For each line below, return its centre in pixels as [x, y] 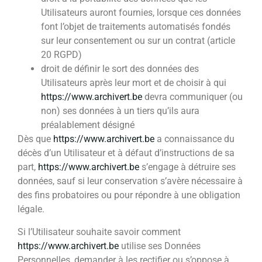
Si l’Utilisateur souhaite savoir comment [99, 232]
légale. [31, 209]
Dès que [35, 139]
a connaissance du [194, 139]
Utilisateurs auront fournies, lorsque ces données [141, 13]
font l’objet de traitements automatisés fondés [136, 27]
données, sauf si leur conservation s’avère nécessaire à [130, 181]
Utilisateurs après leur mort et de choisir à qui [134, 83]
